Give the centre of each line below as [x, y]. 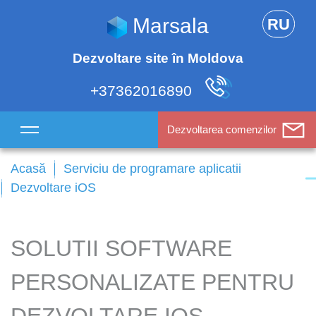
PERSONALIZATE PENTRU [152, 282]
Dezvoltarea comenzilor [222, 129]
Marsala [171, 26]
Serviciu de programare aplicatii [152, 169]
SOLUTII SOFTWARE [121, 248]
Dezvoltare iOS [53, 188]
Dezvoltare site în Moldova [158, 58]
